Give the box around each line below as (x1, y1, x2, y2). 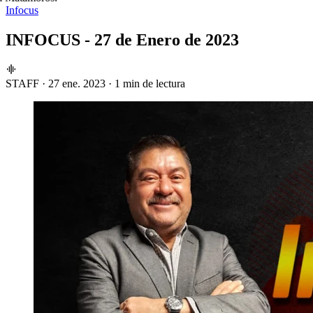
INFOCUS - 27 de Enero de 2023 (6, 30, 239, 49)
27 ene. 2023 (48, 77, 105, 89)
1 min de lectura (115, 77, 185, 89)
